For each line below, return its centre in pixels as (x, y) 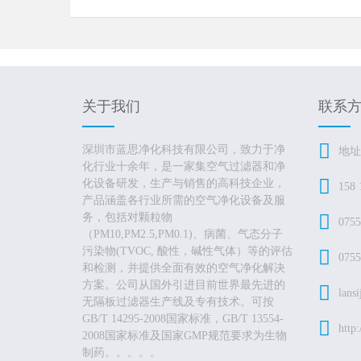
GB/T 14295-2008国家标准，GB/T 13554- (183, 319)
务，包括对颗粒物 (127, 217)
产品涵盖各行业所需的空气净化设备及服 (184, 200)
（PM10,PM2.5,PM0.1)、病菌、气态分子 (183, 234)
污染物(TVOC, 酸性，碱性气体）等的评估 (187, 251)
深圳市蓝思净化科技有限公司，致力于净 (184, 149)
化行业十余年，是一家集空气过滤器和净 (184, 166)
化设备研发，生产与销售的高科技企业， (184, 183)
